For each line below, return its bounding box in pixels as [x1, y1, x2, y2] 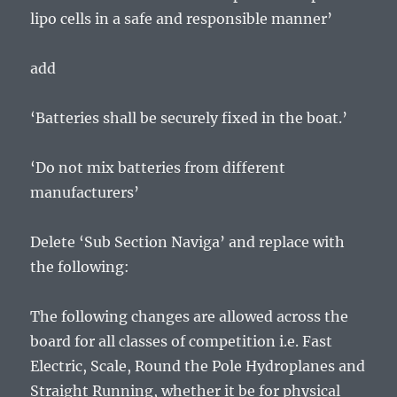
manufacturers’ [30, 183, 140, 202]
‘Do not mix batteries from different [30, 159, 286, 177]
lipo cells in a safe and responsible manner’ [30, 10, 333, 28]
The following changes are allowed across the [30, 307, 349, 326]
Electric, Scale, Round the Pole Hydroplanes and [30, 357, 366, 376]
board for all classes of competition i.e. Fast [30, 332, 333, 351]
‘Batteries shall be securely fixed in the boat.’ [30, 109, 348, 128]
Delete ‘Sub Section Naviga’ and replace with [30, 233, 346, 252]
